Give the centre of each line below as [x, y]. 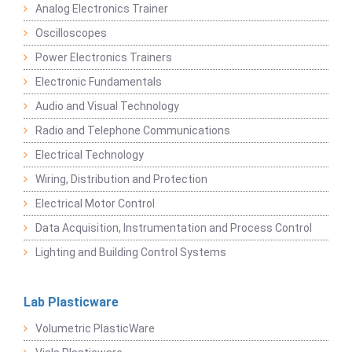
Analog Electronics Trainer [102, 9]
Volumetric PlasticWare [95, 329]
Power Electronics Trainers [104, 58]
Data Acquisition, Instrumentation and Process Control [174, 228]
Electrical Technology [90, 155]
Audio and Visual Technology [107, 106]
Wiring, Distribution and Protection [121, 180]
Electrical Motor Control [95, 204]
